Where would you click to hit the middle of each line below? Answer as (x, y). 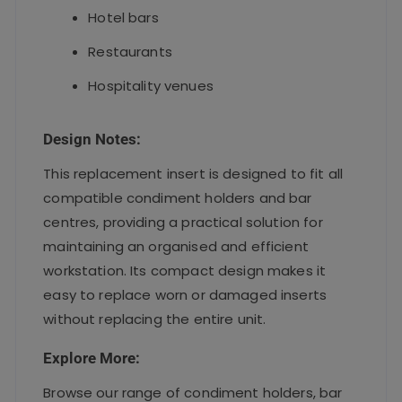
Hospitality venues (151, 85)
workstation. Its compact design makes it (185, 270)
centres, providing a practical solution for (183, 222)
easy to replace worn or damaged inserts (185, 294)
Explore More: (92, 358)
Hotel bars (123, 17)
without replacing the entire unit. (155, 319)
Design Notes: (92, 139)
